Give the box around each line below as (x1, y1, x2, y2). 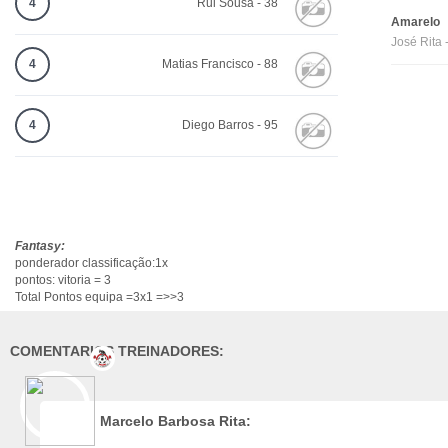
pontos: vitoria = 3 (15, 273, 111, 288)
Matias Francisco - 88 (162, 57, 278, 72)
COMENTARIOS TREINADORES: (10, 343, 224, 360)
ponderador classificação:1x (15, 256, 168, 271)
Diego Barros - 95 (182, 118, 278, 133)
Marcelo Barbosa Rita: (100, 413, 251, 430)
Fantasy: (15, 239, 65, 254)
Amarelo (391, 15, 441, 30)
